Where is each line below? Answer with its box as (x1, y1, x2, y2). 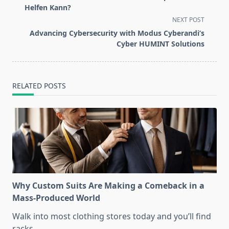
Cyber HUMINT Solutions (117, 39, 204, 49)
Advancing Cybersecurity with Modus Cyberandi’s (30, 28, 204, 38)
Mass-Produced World (12, 192, 100, 204)
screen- (12, 13, 40, 25)
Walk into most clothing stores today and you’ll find (12, 211, 211, 222)
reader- (12, 26, 40, 37)
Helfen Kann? (25, 3, 71, 13)
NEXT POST (172, 15, 204, 25)
